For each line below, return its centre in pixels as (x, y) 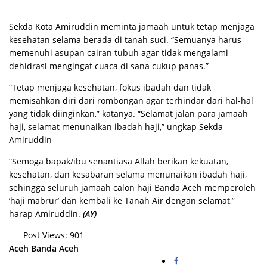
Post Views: (45, 235)
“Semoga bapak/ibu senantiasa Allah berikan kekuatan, (119, 161)
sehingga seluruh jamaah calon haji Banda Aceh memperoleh (132, 187)
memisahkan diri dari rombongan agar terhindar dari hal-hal (131, 100)
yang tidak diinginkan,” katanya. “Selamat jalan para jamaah (128, 114)
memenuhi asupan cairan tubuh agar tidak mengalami (119, 53)
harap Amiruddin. (46, 214)
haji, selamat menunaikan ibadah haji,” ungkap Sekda (116, 127)
